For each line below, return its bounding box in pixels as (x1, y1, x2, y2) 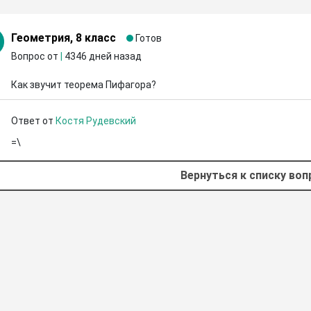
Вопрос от (10, 51, 60, 62)
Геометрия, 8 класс (10, 31, 116, 44)
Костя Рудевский (55, 115, 136, 126)
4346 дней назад (64, 51, 142, 62)
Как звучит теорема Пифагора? (10, 79, 156, 90)
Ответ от (10, 115, 56, 126)
